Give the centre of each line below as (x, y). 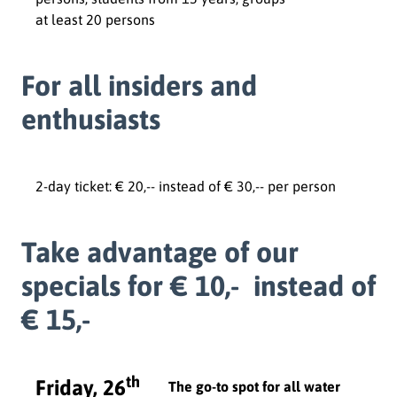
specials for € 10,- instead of (198, 285)
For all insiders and (139, 85)
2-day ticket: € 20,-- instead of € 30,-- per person (186, 186)
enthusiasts (91, 119)
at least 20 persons (95, 19)
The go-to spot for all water (254, 386)
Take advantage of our (160, 252)
